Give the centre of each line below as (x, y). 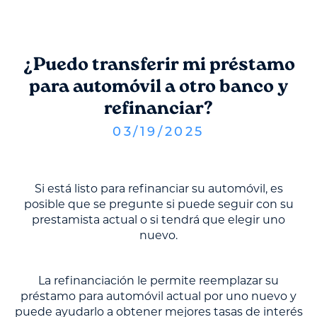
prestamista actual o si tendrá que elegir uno (158, 220)
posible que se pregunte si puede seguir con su (158, 204)
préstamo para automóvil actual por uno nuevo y (158, 296)
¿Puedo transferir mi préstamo (158, 66)
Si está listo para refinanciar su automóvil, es (158, 189)
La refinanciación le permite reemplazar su (158, 281)
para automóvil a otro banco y (158, 88)
